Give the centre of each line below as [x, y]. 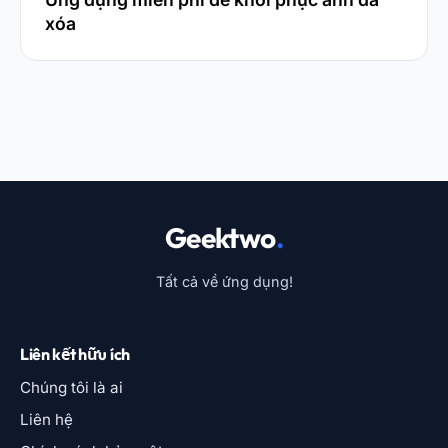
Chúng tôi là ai [71, 388]
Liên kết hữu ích [75, 354]
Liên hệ [46, 420]
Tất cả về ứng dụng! [224, 282]
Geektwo [220, 238]
